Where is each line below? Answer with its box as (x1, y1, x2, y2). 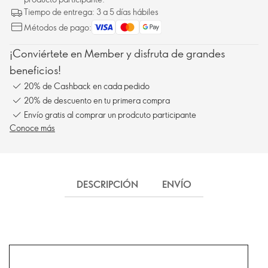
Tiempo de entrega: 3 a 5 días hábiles (24, 6, 159, 17)
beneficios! (10, 63, 61, 77)
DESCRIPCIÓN (77, 178, 138, 191)
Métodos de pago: (24, 22, 92, 33)
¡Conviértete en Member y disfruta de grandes (10, 46, 225, 60)
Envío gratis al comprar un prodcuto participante (24, 108, 196, 120)
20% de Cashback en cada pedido (24, 80, 150, 92)
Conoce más (10, 122, 55, 133)
